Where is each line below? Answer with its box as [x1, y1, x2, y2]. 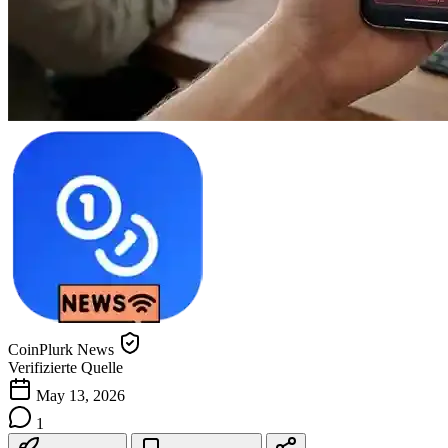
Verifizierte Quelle [8, 358, 123, 376]
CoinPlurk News [8, 340, 114, 358]
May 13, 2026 [36, 386, 125, 404]
